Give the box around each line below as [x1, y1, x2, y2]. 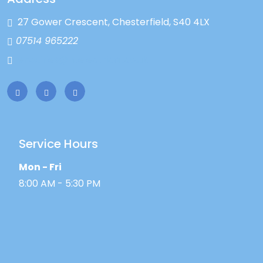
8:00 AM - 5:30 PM [19, 177, 100, 191]
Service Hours [19, 136, 98, 153]
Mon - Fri [19, 160, 62, 174]
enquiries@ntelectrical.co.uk [18, 53, 148, 67]
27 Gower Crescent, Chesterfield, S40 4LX [18, 15, 210, 29]
